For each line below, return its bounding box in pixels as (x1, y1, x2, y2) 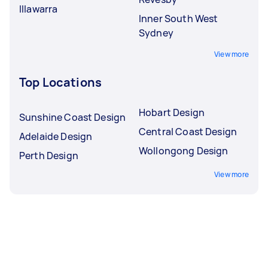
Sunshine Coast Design (19, 110, 126, 124)
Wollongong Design (139, 144, 229, 157)
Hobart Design (139, 105, 205, 119)
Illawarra (19, 2, 58, 16)
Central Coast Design (139, 124, 237, 138)
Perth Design (19, 148, 78, 162)
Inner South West (139, 11, 218, 25)
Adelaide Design (19, 129, 93, 143)
